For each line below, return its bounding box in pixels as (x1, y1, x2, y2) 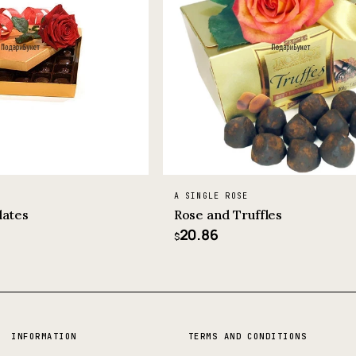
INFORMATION (11, 330, 77, 342)
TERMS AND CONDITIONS (188, 330, 308, 342)
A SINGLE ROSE (173, 190, 249, 201)
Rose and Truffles (173, 206, 283, 222)
